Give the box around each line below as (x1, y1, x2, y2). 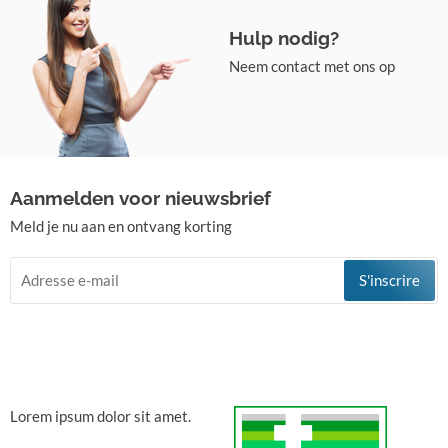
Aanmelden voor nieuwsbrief (10, 186, 271, 209)
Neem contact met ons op (229, 57, 396, 76)
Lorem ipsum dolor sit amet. (10, 406, 191, 425)
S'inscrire (359, 270, 420, 289)
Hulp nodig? (229, 27, 340, 50)
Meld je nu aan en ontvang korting (10, 216, 232, 235)
